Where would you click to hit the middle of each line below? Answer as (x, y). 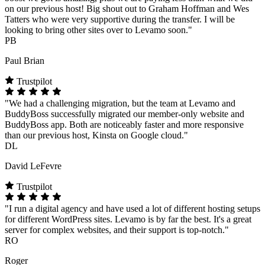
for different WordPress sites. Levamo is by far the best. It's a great (128, 219)
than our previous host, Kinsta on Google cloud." (96, 135)
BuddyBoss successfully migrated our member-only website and (125, 114)
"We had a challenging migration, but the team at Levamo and (120, 103)
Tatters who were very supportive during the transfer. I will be (120, 19)
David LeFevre (33, 166)
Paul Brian (25, 60)
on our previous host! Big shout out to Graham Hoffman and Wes (127, 8)
